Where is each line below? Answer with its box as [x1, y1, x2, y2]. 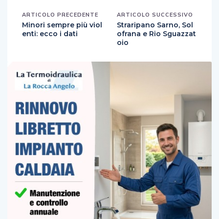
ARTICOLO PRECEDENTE [22, 11, 98, 18]
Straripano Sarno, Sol [117, 20, 193, 29]
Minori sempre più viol [22, 20, 102, 29]
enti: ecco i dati [22, 29, 78, 38]
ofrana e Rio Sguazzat [117, 29, 196, 38]
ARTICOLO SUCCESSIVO [117, 11, 193, 18]
